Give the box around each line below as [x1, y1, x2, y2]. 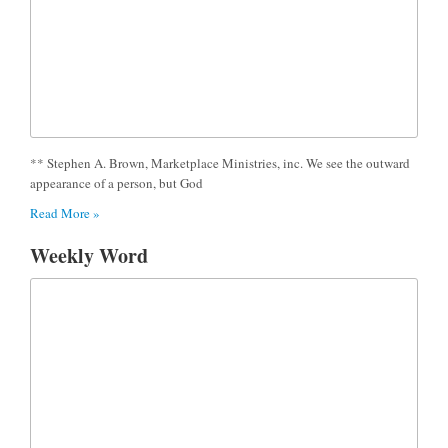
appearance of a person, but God [30, 173, 203, 192]
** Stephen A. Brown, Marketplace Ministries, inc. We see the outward [30, 153, 410, 172]
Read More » [30, 203, 100, 222]
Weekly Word [30, 240, 148, 270]
